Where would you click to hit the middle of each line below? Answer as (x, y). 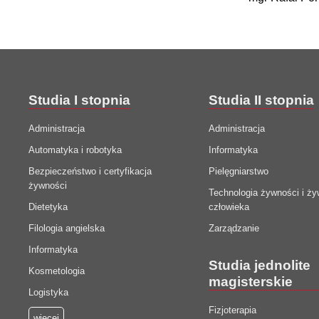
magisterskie (250, 282)
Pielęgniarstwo (238, 172)
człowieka (229, 207)
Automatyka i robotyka (75, 150)
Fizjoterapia (232, 310)
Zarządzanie (234, 229)
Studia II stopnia (261, 100)
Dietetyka (48, 207)
